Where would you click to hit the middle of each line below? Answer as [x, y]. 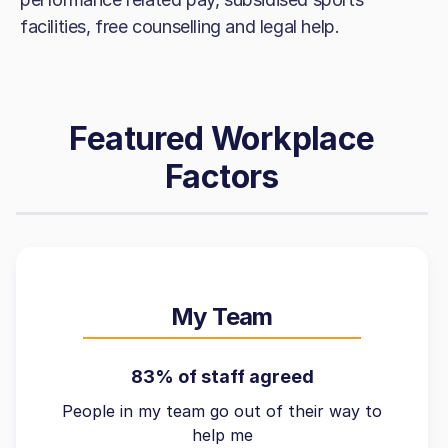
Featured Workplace [222, 138]
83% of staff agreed [222, 376]
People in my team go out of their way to [222, 411]
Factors [222, 176]
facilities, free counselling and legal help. [180, 26]
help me [222, 435]
